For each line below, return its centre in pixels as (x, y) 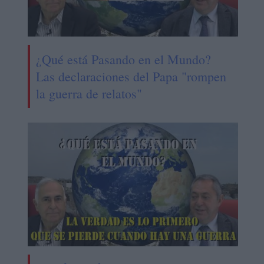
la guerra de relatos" (89, 93)
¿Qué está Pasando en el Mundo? (123, 59)
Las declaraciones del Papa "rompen (131, 76)
